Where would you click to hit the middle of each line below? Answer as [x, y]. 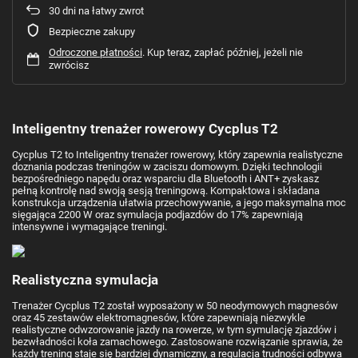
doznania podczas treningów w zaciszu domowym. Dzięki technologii [167, 166]
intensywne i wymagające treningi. [89, 226]
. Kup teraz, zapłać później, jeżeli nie [223, 52]
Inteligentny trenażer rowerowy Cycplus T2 [145, 128]
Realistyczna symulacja [85, 279]
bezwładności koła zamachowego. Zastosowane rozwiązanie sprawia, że [177, 341]
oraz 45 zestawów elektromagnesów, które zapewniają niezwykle [159, 317]
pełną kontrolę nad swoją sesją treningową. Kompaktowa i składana [166, 190]
